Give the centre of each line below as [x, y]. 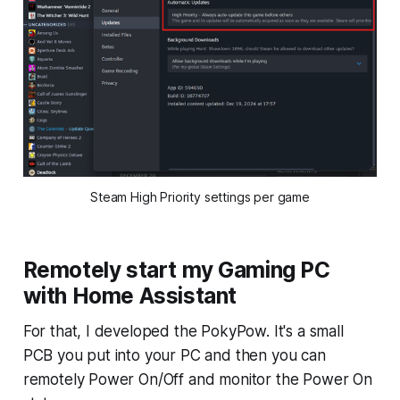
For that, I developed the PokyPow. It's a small [183, 332]
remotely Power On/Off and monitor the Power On [197, 380]
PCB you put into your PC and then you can [174, 356]
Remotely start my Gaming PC [176, 270]
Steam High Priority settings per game [200, 197]
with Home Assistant [129, 296]
